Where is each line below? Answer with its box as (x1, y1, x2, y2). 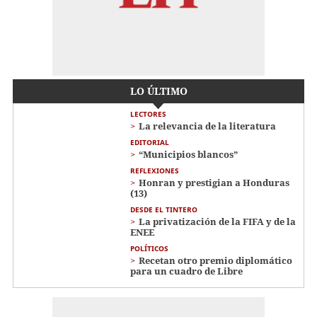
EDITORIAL (130, 137, 169, 147)
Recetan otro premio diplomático (139, 253, 292, 267)
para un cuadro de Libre (130, 264, 243, 277)
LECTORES (130, 108, 166, 119)
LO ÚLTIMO (129, 83, 188, 98)
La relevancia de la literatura (139, 119, 276, 132)
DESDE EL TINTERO (130, 204, 197, 214)
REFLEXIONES (130, 165, 179, 175)
